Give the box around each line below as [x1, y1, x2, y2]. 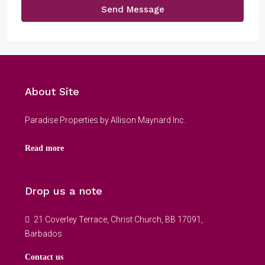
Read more [25, 143, 64, 153]
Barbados [25, 228, 62, 238]
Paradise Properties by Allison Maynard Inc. [25, 115, 186, 125]
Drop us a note [25, 184, 102, 197]
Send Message [101, 4, 164, 15]
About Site [25, 85, 79, 98]
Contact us [25, 252, 63, 261]
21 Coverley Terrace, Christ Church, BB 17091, [34, 214, 203, 224]
